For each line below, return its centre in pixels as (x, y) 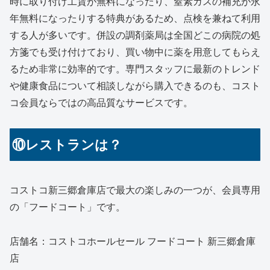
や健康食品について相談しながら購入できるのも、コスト (135, 86)
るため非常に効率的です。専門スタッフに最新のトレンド (135, 69)
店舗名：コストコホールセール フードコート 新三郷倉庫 (133, 242)
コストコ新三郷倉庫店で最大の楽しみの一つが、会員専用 (135, 190)
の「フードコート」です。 (67, 207)
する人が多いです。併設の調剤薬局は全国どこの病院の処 (135, 35)
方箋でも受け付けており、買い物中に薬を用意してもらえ (135, 52)
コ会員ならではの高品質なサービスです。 (101, 102)
